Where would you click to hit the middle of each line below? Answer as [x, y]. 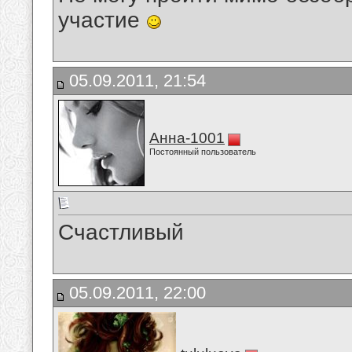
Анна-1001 [187, 138]
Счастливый [121, 233]
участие [102, 20]
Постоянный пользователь [203, 152]
